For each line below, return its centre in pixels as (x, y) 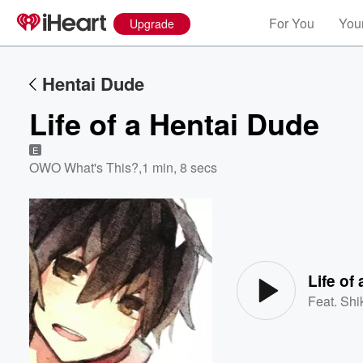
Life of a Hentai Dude (174, 123)
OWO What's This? (84, 167)
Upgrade (152, 23)
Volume (306, 226)
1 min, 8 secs (179, 167)
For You (292, 23)
